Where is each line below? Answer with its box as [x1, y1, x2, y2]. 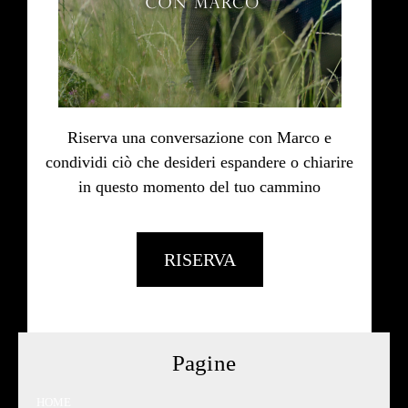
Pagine [172, 351, 236, 375]
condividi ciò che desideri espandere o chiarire [46, 153, 353, 171]
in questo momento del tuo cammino [78, 178, 321, 196]
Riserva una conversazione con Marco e [67, 128, 331, 147]
